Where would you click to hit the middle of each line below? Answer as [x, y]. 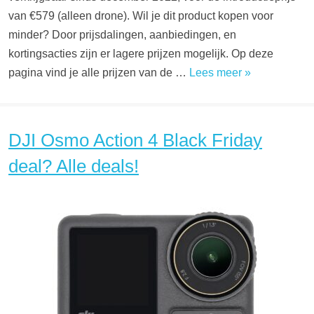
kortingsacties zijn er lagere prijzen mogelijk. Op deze [141, 54]
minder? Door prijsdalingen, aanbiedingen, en [122, 35]
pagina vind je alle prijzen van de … [99, 73]
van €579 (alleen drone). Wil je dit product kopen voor [141, 16]
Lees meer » [220, 73]
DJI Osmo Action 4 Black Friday [135, 140]
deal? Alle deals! [74, 166]
